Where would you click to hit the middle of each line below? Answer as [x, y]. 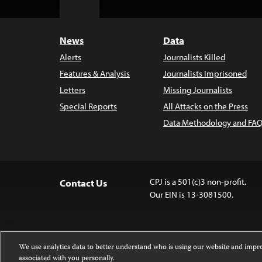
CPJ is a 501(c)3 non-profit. [198, 182]
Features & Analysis [95, 73]
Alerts [70, 57]
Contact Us [83, 183]
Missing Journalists [197, 90]
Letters [73, 90]
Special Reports [88, 106]
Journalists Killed [194, 57]
